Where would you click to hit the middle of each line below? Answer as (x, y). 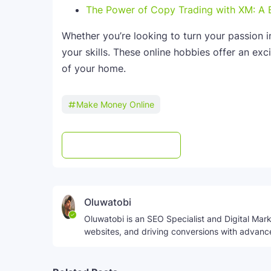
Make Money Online (115, 104)
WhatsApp (236, 145)
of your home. (94, 68)
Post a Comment (130, 145)
